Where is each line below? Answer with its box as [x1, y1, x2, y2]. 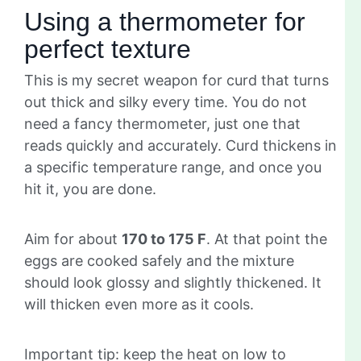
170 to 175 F [122, 230, 206, 247]
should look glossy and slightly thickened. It [24, 273, 322, 291]
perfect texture [24, 34, 191, 64]
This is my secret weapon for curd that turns [24, 71, 329, 89]
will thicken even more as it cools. [24, 295, 254, 313]
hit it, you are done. [24, 180, 156, 197]
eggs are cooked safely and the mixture [24, 251, 294, 269]
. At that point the [206, 230, 327, 247]
